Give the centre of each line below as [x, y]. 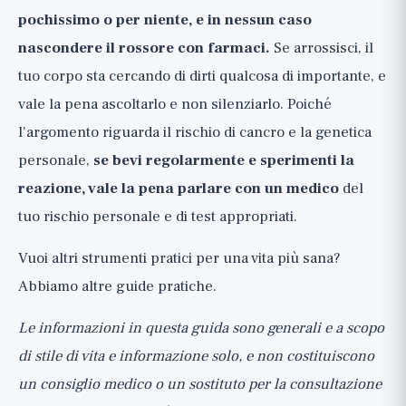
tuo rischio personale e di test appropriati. [158, 217]
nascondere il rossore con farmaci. [144, 48]
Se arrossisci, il [322, 48]
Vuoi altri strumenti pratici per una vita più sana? [179, 258]
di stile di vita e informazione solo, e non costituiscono [196, 356]
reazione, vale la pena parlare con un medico [179, 188]
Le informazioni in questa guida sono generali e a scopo [201, 328]
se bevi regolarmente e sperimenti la [224, 160]
